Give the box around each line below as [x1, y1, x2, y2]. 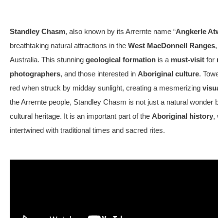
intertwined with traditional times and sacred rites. [10, 126, 165, 134]
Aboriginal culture [138, 70, 199, 78]
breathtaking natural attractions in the [10, 41, 128, 50]
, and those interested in [60, 70, 138, 78]
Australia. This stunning [10, 55, 86, 64]
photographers [10, 70, 60, 78]
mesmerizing [159, 84, 200, 92]
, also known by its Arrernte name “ [65, 27, 176, 36]
